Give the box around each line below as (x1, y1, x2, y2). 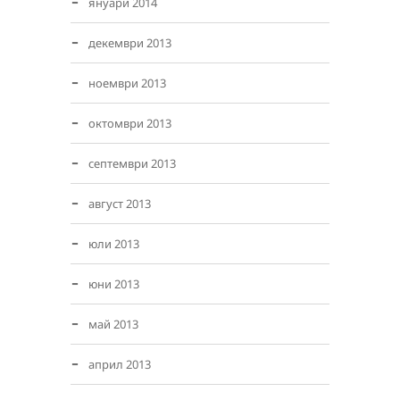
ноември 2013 (88, 75, 166, 91)
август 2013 (88, 196, 151, 212)
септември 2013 (88, 155, 176, 171)
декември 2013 (88, 35, 171, 51)
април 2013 (88, 356, 151, 372)
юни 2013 (88, 276, 139, 292)
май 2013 (88, 316, 138, 332)
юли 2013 (88, 236, 139, 252)
